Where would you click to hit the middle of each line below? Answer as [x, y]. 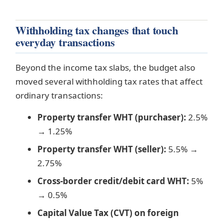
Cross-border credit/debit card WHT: [113, 181]
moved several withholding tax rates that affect [109, 82]
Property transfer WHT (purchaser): [112, 117]
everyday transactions [65, 42]
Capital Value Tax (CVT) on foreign [108, 213]
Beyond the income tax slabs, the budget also [105, 68]
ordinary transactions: [59, 96]
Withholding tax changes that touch [97, 30]
